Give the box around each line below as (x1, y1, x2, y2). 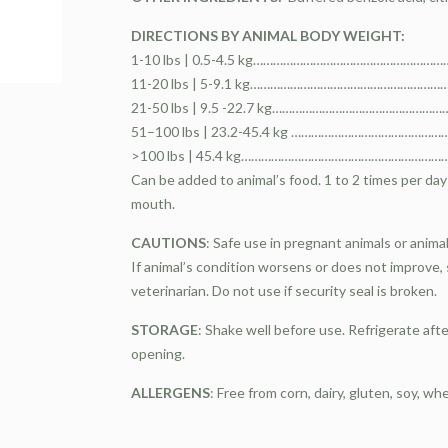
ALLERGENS (131, 384, 211, 401)
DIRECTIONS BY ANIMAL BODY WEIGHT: (131, 27, 406, 44)
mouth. (131, 195, 176, 212)
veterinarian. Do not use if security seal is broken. (131, 282, 438, 299)
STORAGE (131, 321, 199, 338)
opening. (131, 345, 186, 362)
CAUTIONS (131, 234, 207, 251)
